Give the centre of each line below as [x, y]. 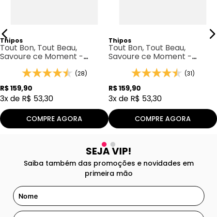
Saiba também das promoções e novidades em [108, 163]
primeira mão [108, 174]
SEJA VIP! [108, 151]
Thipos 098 [129, 65]
